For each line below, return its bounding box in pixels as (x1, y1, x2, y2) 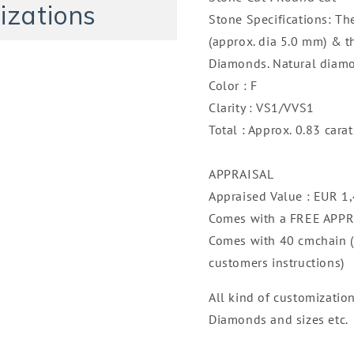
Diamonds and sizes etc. (209, 311, 348, 327)
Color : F (209, 77, 258, 93)
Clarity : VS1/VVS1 (209, 99, 314, 115)
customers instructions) (209, 254, 345, 270)
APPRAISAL (209, 165, 274, 182)
